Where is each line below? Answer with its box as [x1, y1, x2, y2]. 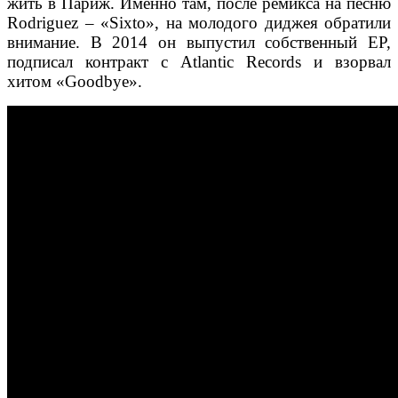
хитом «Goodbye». [7, 72, 142, 92]
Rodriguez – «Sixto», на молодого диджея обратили [7, 13, 391, 33]
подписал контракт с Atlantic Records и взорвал [7, 52, 391, 72]
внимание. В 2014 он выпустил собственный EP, [7, 33, 391, 52]
